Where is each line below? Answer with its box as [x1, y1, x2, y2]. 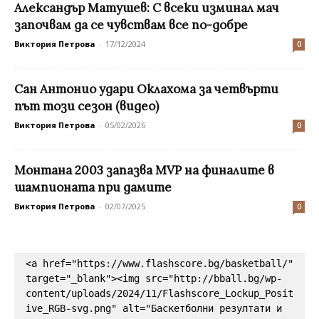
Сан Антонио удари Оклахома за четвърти [14, 80, 278, 97]
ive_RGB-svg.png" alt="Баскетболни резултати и [26, 302, 282, 314]
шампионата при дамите [14, 179, 172, 195]
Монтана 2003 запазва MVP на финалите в [14, 162, 274, 178]
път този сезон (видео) [14, 98, 159, 114]
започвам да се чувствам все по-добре [14, 16, 248, 33]
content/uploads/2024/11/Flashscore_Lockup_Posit [26, 287, 293, 299]
